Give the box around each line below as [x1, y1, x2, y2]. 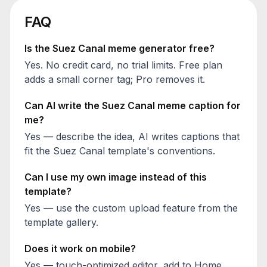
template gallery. [24, 216, 98, 228]
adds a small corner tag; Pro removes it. [24, 73, 205, 85]
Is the [24, 42, 52, 54]
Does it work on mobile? [24, 243, 136, 254]
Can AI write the [24, 100, 102, 111]
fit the [24, 145, 53, 157]
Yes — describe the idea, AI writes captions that [24, 131, 240, 142]
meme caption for [155, 100, 241, 111]
